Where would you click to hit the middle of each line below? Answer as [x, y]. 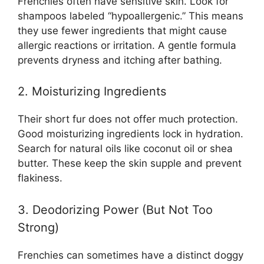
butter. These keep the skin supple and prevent [130, 164]
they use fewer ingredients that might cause [122, 30]
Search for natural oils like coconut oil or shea [125, 149]
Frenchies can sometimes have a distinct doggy [131, 255]
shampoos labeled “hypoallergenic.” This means [131, 16]
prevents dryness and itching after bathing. [120, 60]
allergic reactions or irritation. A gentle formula [127, 45]
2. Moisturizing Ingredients [92, 92]
